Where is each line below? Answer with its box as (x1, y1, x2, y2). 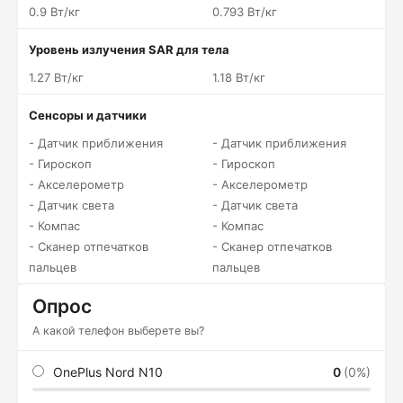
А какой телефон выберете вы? (32, 324, 204, 337)
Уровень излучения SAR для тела (29, 42, 229, 57)
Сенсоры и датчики (29, 108, 147, 122)
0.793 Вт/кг (212, 4, 277, 19)
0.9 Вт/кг (29, 4, 80, 19)
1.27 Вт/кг (29, 70, 84, 85)
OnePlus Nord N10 (53, 364, 163, 380)
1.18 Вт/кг (212, 70, 265, 85)
